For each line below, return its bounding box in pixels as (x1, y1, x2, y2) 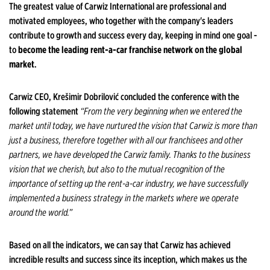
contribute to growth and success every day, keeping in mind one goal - (9, 30, 257, 42)
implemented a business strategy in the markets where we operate (9, 192, 239, 204)
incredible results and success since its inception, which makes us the (9, 254, 247, 266)
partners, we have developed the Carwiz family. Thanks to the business (9, 149, 251, 161)
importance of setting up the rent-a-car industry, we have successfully (9, 178, 248, 190)
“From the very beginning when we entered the (80, 105, 242, 118)
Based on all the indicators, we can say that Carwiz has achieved (9, 239, 231, 251)
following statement (9, 105, 80, 118)
